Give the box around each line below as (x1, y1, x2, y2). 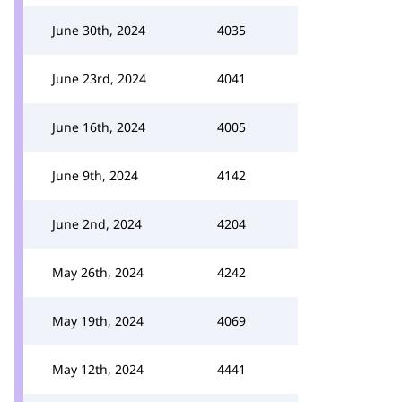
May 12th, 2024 (52, 361, 144, 378)
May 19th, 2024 (52, 312, 144, 329)
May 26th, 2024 (52, 264, 144, 281)
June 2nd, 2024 (52, 215, 142, 232)
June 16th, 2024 (52, 118, 145, 135)
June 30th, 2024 (52, 22, 145, 39)
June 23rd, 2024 (52, 70, 146, 87)
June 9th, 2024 (52, 167, 138, 184)
